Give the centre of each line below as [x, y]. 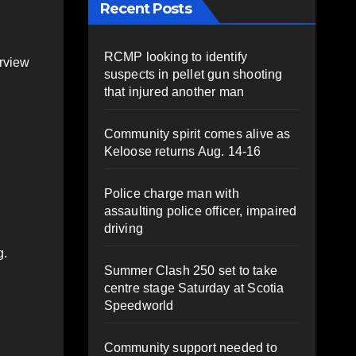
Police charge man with [171, 193]
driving [123, 228]
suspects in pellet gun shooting [193, 74]
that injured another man [174, 91]
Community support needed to [190, 347]
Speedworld [139, 305]
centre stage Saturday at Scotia [194, 288]
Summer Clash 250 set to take [191, 270]
